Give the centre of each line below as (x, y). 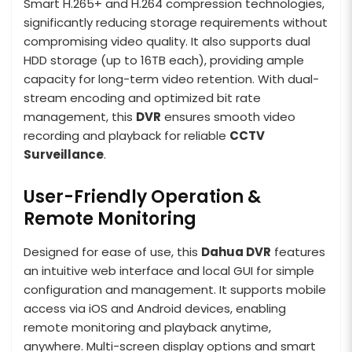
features (298, 251)
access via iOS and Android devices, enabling (155, 308)
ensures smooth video (228, 116)
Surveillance (64, 154)
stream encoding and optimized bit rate (142, 97)
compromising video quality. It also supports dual (167, 41)
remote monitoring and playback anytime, (147, 327)
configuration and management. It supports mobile (175, 289)
